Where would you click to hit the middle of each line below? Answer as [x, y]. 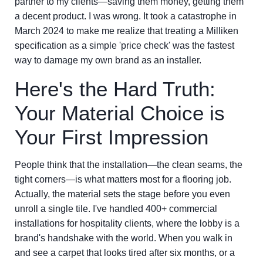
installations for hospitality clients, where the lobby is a [127, 223]
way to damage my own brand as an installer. [108, 60]
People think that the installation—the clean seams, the [129, 165]
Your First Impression [112, 137]
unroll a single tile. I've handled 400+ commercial [116, 209]
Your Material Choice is [120, 113]
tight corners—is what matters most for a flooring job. [123, 179]
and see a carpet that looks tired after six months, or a [125, 253]
